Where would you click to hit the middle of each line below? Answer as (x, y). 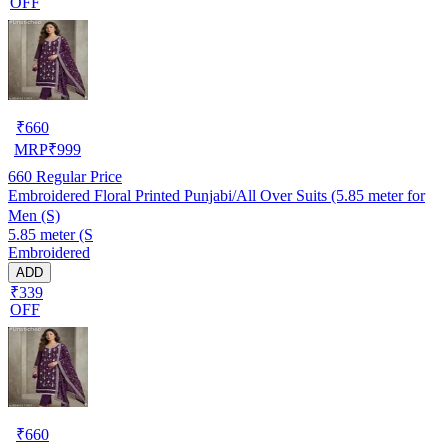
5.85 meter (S (50, 234)
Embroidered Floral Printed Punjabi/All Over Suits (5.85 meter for (216, 195)
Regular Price (77, 176)
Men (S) (34, 215)
